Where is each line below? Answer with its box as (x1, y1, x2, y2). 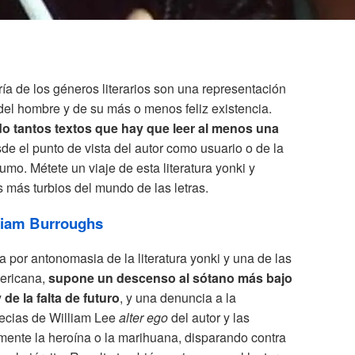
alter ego (119, 307, 168, 326)
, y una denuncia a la (120, 288, 236, 307)
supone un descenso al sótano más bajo (48, 268, 292, 287)
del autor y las (168, 307, 250, 326)
